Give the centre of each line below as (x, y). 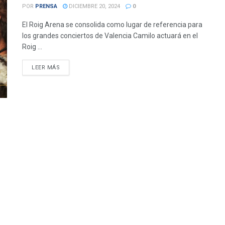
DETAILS (72, 67)
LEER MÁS (46, 68)
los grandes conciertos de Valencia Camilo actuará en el (110, 36)
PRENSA (46, 7)
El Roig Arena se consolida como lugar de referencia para (112, 25)
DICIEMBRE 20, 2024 (94, 7)
